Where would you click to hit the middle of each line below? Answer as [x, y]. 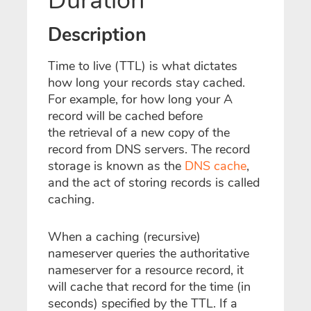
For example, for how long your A [140, 99]
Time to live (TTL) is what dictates [143, 66]
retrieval [91, 132]
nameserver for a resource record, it [146, 270]
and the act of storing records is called [154, 182]
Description [97, 35]
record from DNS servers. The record [149, 149]
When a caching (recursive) [124, 236]
